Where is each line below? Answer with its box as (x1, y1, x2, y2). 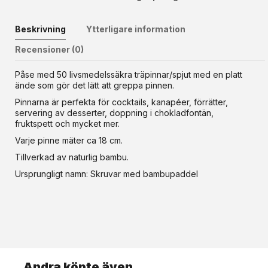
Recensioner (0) (15, 44, 84, 54)
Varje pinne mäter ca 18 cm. (15, 135, 123, 145)
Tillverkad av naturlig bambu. (15, 152, 129, 162)
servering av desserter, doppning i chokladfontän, (15, 108, 214, 118)
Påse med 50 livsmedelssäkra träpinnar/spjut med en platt (15, 69, 242, 80)
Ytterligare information (86, 24, 185, 34)
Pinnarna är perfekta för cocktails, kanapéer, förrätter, (15, 97, 228, 107)
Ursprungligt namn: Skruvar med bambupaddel (15, 169, 198, 179)
